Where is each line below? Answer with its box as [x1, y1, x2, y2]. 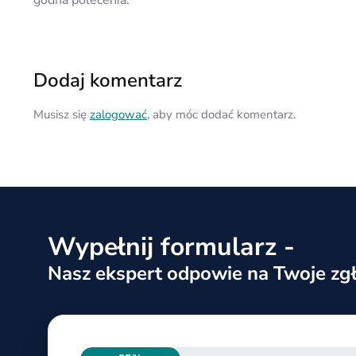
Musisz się [33, 106, 90, 122]
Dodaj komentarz [33, 68, 182, 93]
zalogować [89, 106, 147, 122]
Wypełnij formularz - [48, 230, 295, 264]
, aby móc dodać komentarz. [146, 106, 296, 122]
